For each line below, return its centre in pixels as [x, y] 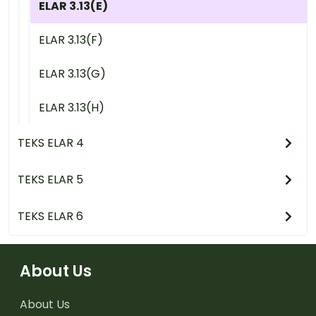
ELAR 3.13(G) [72, 73]
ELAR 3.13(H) [72, 107]
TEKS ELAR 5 [50, 179]
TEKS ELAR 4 [51, 142]
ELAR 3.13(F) [71, 39]
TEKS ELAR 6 [50, 216]
